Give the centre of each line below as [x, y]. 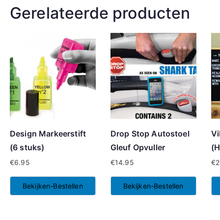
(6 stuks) [27, 148]
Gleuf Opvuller [137, 148]
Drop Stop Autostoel [150, 134]
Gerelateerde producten [100, 13]
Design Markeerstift [48, 134]
